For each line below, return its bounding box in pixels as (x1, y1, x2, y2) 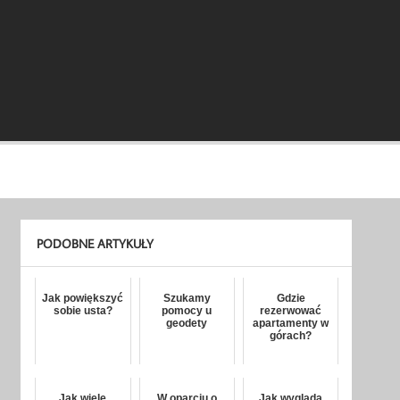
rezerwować (260, 304, 322, 318)
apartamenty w (253, 317, 329, 330)
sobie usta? (53, 304, 112, 318)
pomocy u (162, 304, 212, 318)
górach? (270, 329, 312, 343)
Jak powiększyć (42, 292, 124, 305)
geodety (166, 317, 208, 330)
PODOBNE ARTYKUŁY (36, 235, 154, 253)
